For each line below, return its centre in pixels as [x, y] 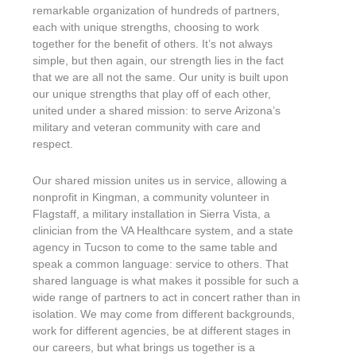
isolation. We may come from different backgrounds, [164, 313]
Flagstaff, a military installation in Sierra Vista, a [152, 213]
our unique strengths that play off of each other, [152, 94]
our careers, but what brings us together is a [144, 347]
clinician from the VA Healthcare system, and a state [163, 230]
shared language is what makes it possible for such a [166, 280]
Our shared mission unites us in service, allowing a [160, 180]
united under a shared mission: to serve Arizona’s [157, 111]
